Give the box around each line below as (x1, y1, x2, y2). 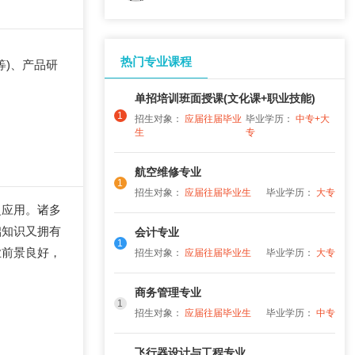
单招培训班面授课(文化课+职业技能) (134, 92, 315, 105)
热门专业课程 (120, 55, 192, 68)
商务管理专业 (134, 286, 201, 299)
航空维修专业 (134, 166, 201, 178)
